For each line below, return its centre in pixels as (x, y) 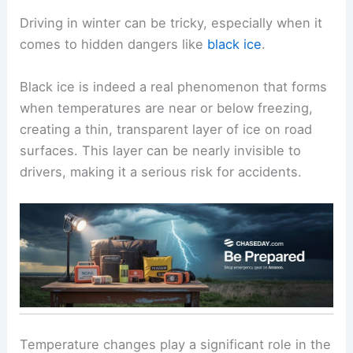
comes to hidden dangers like (114, 45)
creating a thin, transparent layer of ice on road (166, 129)
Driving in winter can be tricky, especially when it (171, 23)
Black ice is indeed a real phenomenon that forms (174, 86)
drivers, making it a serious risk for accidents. (161, 171)
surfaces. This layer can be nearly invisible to (161, 150)
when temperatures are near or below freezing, (167, 108)
